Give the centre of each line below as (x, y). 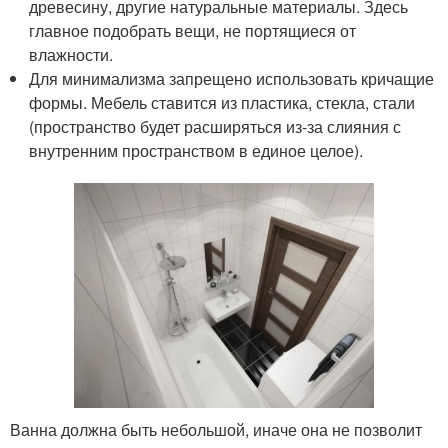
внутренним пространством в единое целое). (196, 151)
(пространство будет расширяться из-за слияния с (215, 127)
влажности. (71, 55)
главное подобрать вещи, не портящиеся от (193, 31)
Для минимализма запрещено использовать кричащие (232, 79)
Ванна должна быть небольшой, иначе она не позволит (216, 430)
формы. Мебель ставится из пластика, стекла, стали (222, 103)
